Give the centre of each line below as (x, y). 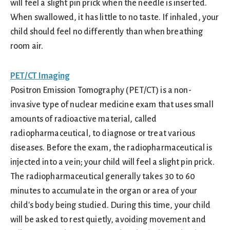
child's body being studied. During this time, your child (111, 205)
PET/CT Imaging (40, 76)
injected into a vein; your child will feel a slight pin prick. (112, 162)
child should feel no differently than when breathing (107, 32)
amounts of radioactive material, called (84, 119)
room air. (27, 46)
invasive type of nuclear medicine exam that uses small (112, 105)
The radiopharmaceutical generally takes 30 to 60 (103, 177)
